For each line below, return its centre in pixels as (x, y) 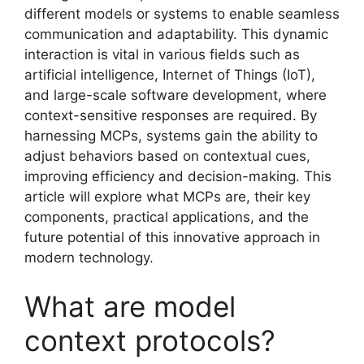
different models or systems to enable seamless (182, 14)
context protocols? (150, 340)
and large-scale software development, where (175, 95)
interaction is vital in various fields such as (162, 54)
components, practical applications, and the (167, 217)
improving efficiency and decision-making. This (178, 176)
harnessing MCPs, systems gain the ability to (171, 136)
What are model (130, 306)
